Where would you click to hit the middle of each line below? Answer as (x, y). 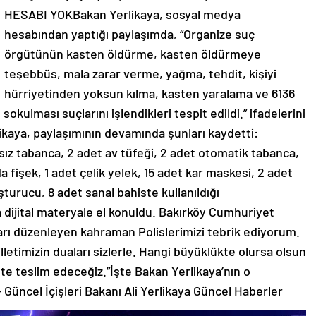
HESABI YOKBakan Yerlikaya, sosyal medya (122, 14)
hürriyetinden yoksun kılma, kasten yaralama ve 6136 (150, 93)
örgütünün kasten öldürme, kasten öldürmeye (133, 54)
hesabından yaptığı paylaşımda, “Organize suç (129, 34)
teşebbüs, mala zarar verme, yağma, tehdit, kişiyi (140, 74)
